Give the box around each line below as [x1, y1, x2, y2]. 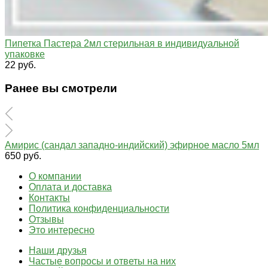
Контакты [29, 192, 70, 203]
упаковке [5, 49, 45, 60]
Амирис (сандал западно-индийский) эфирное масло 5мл [5, 139, 259, 150]
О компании [29, 170, 81, 181]
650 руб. [5, 150, 41, 161]
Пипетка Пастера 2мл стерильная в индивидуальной [5, 38, 239, 49]
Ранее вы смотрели [5, 81, 117, 95]
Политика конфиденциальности [29, 203, 169, 214]
